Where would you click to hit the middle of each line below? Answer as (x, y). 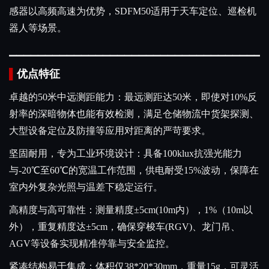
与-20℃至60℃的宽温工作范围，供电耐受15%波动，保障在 (134, 171)
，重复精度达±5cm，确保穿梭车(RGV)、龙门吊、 (134, 227)
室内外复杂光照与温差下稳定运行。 (86, 187)
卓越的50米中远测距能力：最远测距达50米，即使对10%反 (133, 97)
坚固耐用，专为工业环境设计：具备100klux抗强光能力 (125, 154)
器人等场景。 (38, 28)
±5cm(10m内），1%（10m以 (193, 210)
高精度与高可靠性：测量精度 (71, 210)
